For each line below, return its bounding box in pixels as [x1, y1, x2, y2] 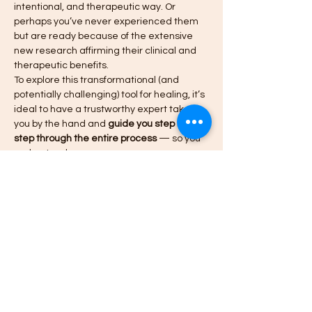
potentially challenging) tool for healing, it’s [14, 89, 207, 100]
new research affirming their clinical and [14, 45, 198, 56]
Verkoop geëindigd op [23, 253, 107, 264]
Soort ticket [14, 276, 65, 286]
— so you [157, 133, 203, 143]
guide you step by [108, 118, 189, 129]
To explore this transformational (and [14, 75, 181, 85]
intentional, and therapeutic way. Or [14, 1, 178, 12]
